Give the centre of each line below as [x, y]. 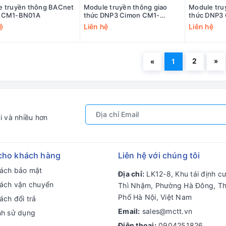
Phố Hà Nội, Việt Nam [155, 197]
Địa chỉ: [131, 174]
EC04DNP [100, 23]
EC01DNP [204, 23]
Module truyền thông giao [125, 7]
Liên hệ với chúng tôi [159, 156]
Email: [129, 211]
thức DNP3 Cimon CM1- [122, 15]
